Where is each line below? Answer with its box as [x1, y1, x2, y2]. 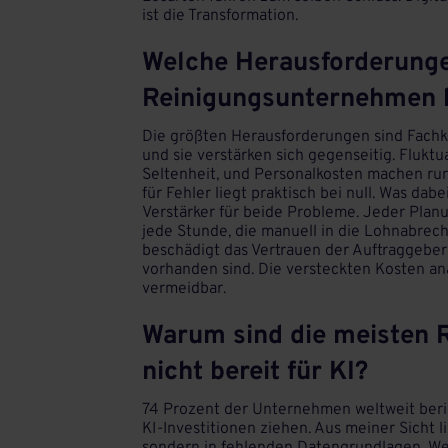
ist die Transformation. [142, 5, 298, 26]
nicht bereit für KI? [142, 355, 368, 389]
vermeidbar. [142, 278, 226, 299]
